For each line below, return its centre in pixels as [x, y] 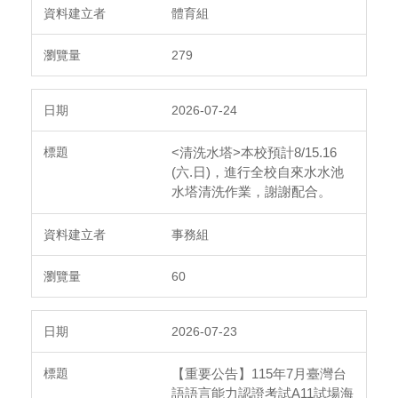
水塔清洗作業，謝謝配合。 [251, 191]
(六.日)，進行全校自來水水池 [258, 171]
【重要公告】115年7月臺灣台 [259, 373]
